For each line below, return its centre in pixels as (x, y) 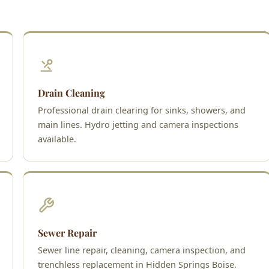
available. (57, 139)
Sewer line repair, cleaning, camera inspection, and (142, 250)
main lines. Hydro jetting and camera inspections (138, 124)
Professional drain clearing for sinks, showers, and (142, 110)
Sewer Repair (67, 232)
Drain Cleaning (71, 92)
